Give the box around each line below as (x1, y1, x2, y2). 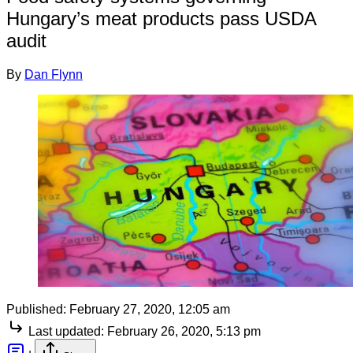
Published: (6, 302, 66, 316)
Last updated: (28, 324, 104, 338)
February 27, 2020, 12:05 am (69, 302, 230, 316)
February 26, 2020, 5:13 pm (107, 324, 261, 338)
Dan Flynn (24, 67, 83, 81)
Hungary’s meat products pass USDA (6, 7, 316, 29)
